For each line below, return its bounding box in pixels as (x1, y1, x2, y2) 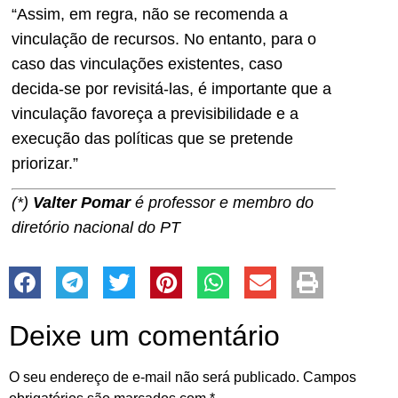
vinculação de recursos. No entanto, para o (12, 29, 316, 48)
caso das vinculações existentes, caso (12, 54, 283, 73)
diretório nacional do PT (12, 219, 180, 237)
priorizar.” (12, 154, 78, 172)
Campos (303, 369, 356, 385)
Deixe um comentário (9, 319, 280, 352)
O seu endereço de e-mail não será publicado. (9, 369, 299, 385)
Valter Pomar (33, 194, 131, 212)
